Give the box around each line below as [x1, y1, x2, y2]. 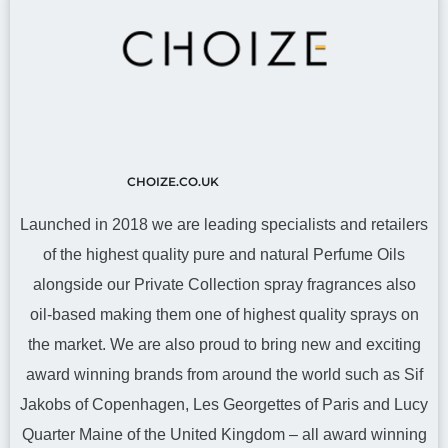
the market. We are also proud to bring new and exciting [27, 336, 421, 353]
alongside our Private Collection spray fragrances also [32, 276, 416, 293]
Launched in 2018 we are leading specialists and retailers [20, 216, 428, 233]
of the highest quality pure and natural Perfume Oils [43, 246, 405, 263]
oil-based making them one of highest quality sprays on [29, 306, 419, 323]
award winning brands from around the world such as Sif [25, 366, 423, 383]
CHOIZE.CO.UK [126, 174, 219, 189]
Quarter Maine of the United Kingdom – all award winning [21, 426, 427, 443]
